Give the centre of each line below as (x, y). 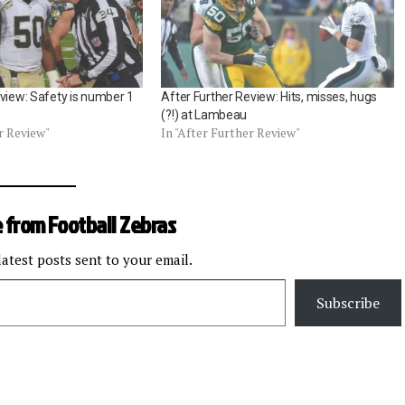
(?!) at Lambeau (204, 114)
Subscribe (348, 302)
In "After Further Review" (231, 132)
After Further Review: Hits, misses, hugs (269, 96)
